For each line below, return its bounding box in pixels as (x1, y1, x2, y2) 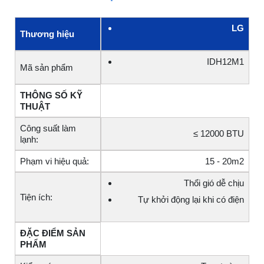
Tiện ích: (20, 192, 52, 203)
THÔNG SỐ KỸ (20, 90, 82, 101)
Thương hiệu (20, 29, 74, 39)
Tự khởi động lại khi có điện (138, 194, 244, 205)
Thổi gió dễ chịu (184, 178, 244, 189)
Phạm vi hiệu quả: (20, 156, 89, 167)
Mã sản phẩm (20, 62, 73, 73)
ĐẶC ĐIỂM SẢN (20, 228, 85, 239)
